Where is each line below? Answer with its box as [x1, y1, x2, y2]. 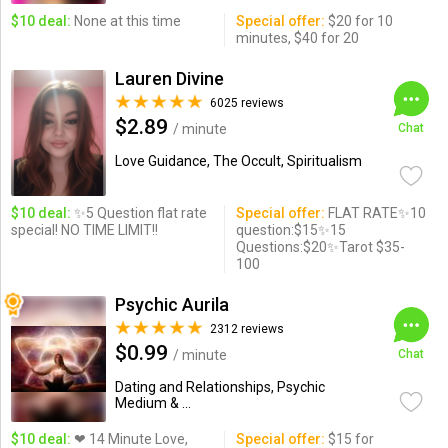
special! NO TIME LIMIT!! [10, 222, 158, 238]
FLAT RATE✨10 [324, 205, 426, 221]
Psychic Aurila [114, 294, 229, 315]
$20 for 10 [324, 13, 393, 29]
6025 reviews [209, 96, 284, 110]
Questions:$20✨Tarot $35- [235, 239, 405, 255]
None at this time [70, 13, 181, 29]
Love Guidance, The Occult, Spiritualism [114, 153, 362, 169]
